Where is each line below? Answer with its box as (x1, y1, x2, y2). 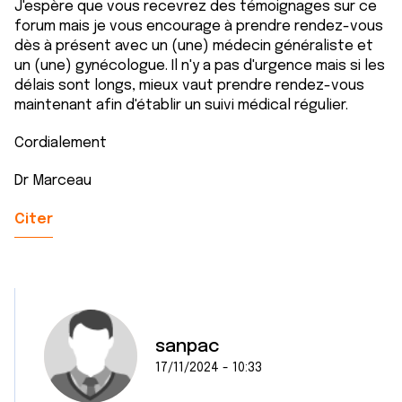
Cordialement (14, 135, 107, 151)
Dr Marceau (14, 173, 92, 188)
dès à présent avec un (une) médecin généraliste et (14, 39, 373, 54)
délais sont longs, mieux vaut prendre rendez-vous (14, 78, 364, 93)
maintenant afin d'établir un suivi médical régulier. (14, 98, 348, 113)
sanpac (155, 337, 220, 356)
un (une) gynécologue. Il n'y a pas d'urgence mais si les (14, 58, 385, 74)
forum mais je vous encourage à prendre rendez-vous (14, 19, 383, 34)
